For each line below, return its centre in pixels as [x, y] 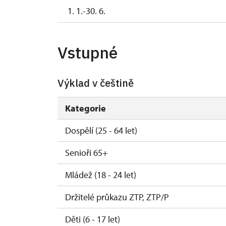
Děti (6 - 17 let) [93, 219]
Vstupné [88, 52]
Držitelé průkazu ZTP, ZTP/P [117, 197]
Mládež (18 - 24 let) [101, 175]
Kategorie [86, 108]
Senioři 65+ [87, 153]
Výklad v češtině [96, 83]
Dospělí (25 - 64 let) [101, 130]
